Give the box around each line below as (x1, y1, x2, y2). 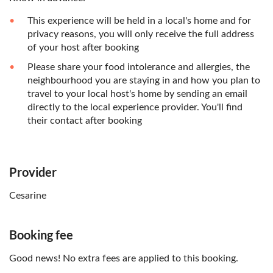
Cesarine (9, 191, 46, 201)
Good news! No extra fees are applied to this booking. (9, 253, 238, 264)
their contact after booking (27, 116, 142, 126)
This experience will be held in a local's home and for (27, 16, 251, 26)
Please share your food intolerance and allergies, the (27, 62, 250, 73)
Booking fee (9, 227, 73, 243)
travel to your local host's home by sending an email (27, 89, 247, 99)
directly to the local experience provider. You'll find (27, 102, 243, 113)
